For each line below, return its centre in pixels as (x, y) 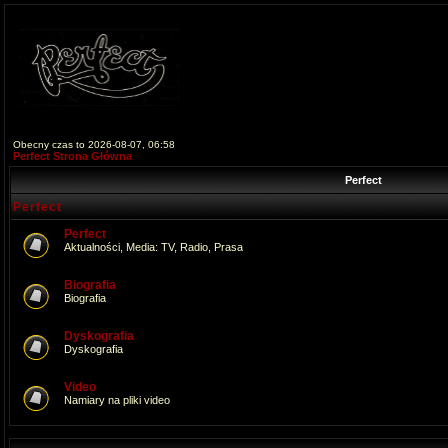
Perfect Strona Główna (72, 156)
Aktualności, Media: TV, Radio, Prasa (153, 247)
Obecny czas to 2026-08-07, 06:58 (94, 144)
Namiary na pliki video (117, 400)
